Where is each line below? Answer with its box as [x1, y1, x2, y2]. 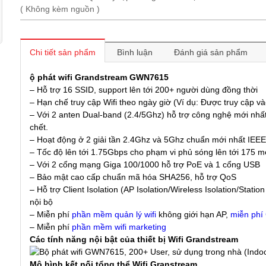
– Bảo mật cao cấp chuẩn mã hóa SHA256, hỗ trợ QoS [30, 172, 236, 182]
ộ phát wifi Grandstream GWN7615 [30, 72, 169, 82]
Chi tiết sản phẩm [30, 47, 96, 57]
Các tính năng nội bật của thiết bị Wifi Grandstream [30, 235, 238, 244]
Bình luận [117, 47, 153, 57]
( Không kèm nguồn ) [20, 4, 100, 14]
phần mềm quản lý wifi [72, 210, 156, 219]
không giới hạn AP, [156, 210, 230, 219]
